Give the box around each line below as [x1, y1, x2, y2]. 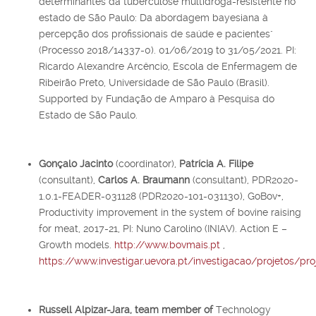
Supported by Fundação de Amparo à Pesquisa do [39, 92, 274, 104]
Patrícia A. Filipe [179, 157, 253, 169]
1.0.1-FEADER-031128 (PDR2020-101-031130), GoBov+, [39, 190, 284, 202]
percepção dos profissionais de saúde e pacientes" [39, 28, 273, 39]
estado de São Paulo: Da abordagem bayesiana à [39, 11, 268, 23]
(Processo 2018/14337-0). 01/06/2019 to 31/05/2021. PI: [39, 44, 296, 56]
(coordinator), [116, 157, 179, 169]
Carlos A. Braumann [98, 174, 193, 186]
